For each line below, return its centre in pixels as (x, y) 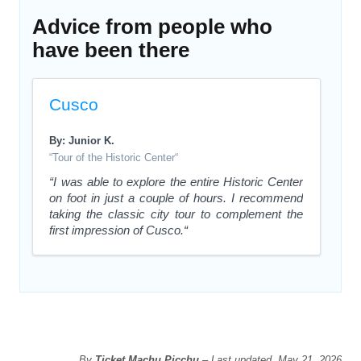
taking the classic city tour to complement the (176, 214)
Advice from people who (153, 27)
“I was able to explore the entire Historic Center (176, 182)
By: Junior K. (82, 141)
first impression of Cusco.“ (119, 230)
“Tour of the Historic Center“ (114, 158)
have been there (111, 50)
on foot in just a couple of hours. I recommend (176, 198)
